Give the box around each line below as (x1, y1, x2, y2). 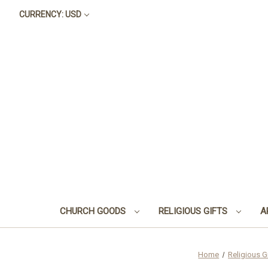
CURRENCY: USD (19, 10, 81, 19)
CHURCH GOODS (59, 205, 128, 217)
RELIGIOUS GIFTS (158, 205, 230, 217)
